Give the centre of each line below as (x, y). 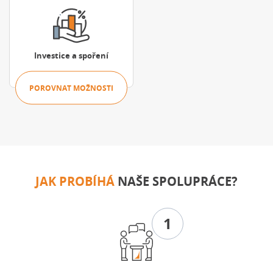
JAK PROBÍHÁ (75, 182)
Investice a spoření (71, 56)
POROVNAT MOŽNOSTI (71, 88)
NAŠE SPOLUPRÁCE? (176, 182)
